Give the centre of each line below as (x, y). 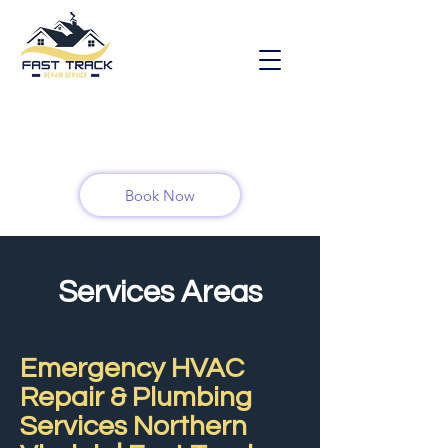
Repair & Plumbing (136, 397)
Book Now (160, 195)
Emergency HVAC (132, 368)
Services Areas (160, 293)
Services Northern (133, 426)
